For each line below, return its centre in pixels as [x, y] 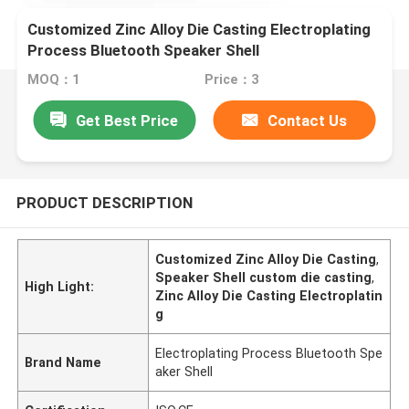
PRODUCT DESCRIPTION [104, 202]
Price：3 [231, 80]
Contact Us [308, 120]
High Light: [60, 286]
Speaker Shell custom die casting [264, 277]
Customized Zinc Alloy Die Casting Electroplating [199, 30]
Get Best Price [127, 120]
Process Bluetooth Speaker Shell [144, 51]
